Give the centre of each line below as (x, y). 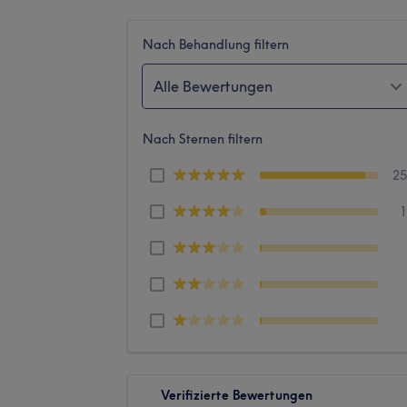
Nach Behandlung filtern (216, 44)
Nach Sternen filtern (203, 139)
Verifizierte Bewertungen (237, 395)
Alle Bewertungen (213, 86)
